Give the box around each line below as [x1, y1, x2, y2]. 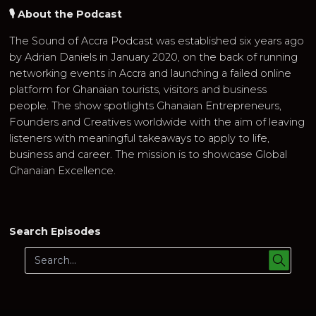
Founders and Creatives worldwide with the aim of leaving [9, 116, 305, 129]
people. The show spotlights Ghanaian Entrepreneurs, [9, 99, 282, 113]
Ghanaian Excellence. [9, 164, 116, 178]
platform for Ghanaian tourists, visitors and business [9, 83, 267, 97]
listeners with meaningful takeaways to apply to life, [9, 132, 270, 145]
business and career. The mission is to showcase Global [9, 148, 288, 162]
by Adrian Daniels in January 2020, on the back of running [9, 51, 298, 64]
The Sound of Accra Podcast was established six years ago [9, 35, 305, 48]
